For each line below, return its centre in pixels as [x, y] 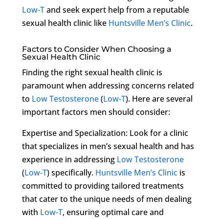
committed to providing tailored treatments [103, 186]
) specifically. [71, 172]
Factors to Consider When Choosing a [97, 49]
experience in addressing [69, 159]
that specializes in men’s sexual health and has [108, 146]
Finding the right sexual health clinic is [92, 72]
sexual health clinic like [65, 23]
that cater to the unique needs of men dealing [107, 199]
